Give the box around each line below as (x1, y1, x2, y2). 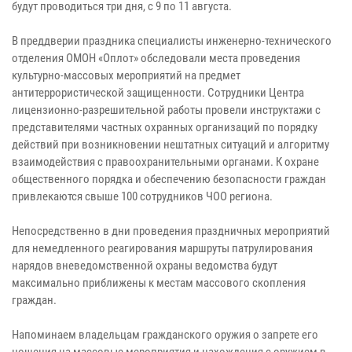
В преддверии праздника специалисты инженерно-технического (12, 33, 332, 48)
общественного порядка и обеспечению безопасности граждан (12, 171, 326, 186)
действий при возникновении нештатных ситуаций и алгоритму (12, 137, 329, 152)
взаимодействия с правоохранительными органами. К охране (12, 154, 319, 169)
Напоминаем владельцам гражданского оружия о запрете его (12, 327, 318, 342)
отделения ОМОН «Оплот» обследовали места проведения (12, 50, 300, 65)
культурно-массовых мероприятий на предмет (12, 68, 240, 82)
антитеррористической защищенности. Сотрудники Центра (12, 85, 304, 100)
